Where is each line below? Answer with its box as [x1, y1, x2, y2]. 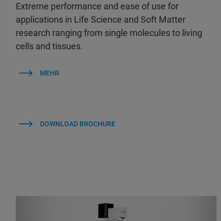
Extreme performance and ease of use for [16, 1, 179, 12]
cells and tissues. [16, 41, 83, 52]
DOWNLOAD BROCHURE [39, 120, 115, 128]
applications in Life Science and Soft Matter [16, 14, 185, 25]
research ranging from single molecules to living [16, 28, 202, 38]
